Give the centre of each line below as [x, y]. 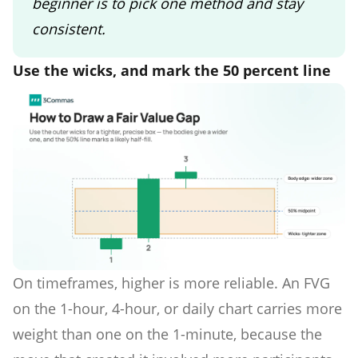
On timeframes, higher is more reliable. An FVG [171, 282]
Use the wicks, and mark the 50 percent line [172, 70]
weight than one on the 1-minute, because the [167, 334]
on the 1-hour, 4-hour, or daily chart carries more [177, 308]
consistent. [69, 28]
